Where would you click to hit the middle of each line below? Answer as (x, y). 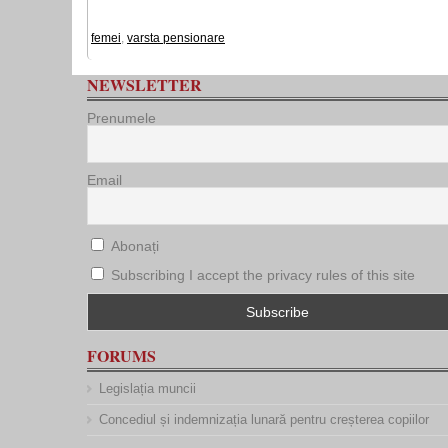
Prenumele (121, 118)
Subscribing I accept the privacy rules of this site (263, 275)
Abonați (133, 246)
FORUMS (121, 355)
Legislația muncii (147, 388)
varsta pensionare (176, 38)
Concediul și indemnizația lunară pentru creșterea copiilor (264, 419)
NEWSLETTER (144, 84)
